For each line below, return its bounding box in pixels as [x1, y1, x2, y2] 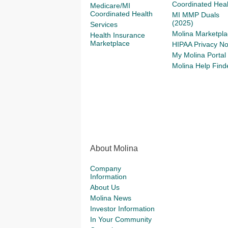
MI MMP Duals [172, 11, 219, 19]
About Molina [90, 144, 138, 153]
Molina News [90, 194, 131, 202]
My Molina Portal [172, 51, 226, 59]
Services [90, 20, 118, 28]
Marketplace [90, 39, 130, 47]
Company [90, 164, 121, 173]
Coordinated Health [90, 10, 153, 18]
